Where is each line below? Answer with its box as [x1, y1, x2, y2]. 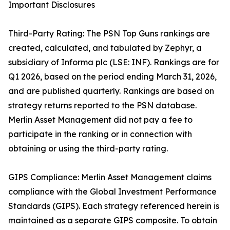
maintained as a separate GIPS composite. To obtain [8, 215, 217, 226]
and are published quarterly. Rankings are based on [8, 86, 214, 97]
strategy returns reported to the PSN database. [8, 100, 197, 111]
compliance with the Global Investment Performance [8, 186, 217, 197]
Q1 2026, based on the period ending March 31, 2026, [8, 71, 217, 82]
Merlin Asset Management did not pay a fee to [8, 114, 193, 125]
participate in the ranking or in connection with [8, 129, 192, 140]
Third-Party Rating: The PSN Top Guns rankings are [8, 28, 210, 39]
